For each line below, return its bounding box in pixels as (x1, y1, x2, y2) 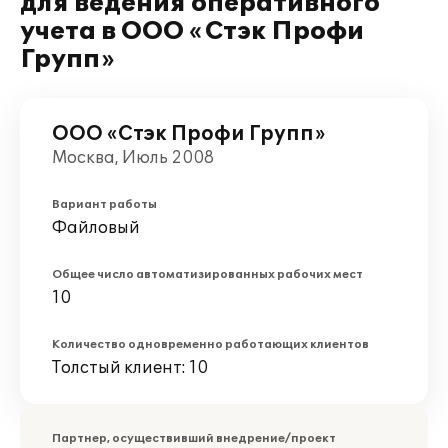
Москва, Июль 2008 (52, 148, 214, 168)
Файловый (52, 218, 140, 238)
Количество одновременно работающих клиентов (52, 338, 369, 351)
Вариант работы (52, 198, 157, 211)
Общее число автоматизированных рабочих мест (52, 268, 363, 281)
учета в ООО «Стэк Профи (20, 17, 364, 46)
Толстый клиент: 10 (52, 358, 208, 378)
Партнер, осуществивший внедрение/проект (52, 432, 336, 445)
